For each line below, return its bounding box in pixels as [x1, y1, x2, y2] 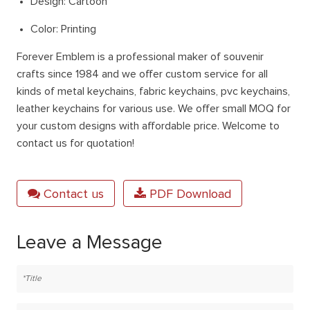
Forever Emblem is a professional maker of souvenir [17, 51, 264, 62]
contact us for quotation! [17, 137, 135, 149]
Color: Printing [30, 23, 97, 35]
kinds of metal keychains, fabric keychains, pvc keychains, [17, 85, 291, 97]
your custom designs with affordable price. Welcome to [17, 120, 280, 131]
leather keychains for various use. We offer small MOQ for [17, 102, 291, 114]
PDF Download [146, 188, 232, 201]
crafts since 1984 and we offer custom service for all [17, 68, 268, 80]
